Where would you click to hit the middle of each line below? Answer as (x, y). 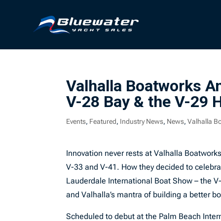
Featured (103, 121)
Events (76, 121)
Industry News (142, 121)
